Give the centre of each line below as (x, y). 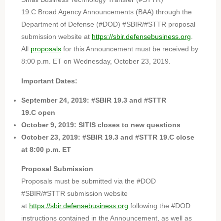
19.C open (39, 112)
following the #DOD (159, 206)
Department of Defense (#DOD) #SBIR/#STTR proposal (108, 24)
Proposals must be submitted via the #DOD (88, 181)
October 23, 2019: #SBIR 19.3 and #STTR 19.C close (108, 137)
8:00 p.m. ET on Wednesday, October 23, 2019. (97, 61)
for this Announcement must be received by (129, 49)
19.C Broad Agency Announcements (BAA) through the (106, 12)
